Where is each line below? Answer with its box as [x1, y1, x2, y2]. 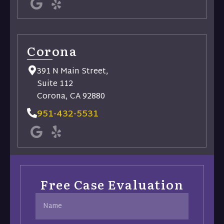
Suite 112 [37, 77, 73, 92]
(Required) [36, 201, 70, 209]
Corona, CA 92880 [37, 89, 105, 104]
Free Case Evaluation [40, 175, 183, 194]
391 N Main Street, [37, 64, 108, 79]
